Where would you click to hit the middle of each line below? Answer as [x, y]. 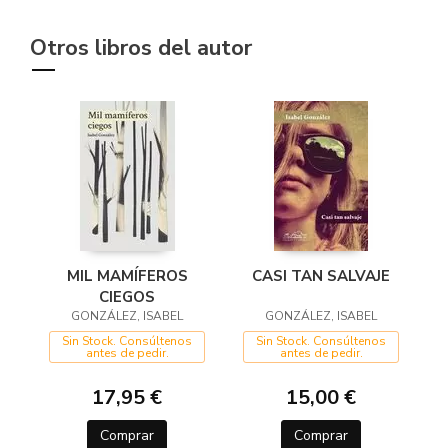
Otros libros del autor [141, 48]
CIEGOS [127, 297]
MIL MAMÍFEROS [127, 276]
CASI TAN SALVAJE [321, 276]
